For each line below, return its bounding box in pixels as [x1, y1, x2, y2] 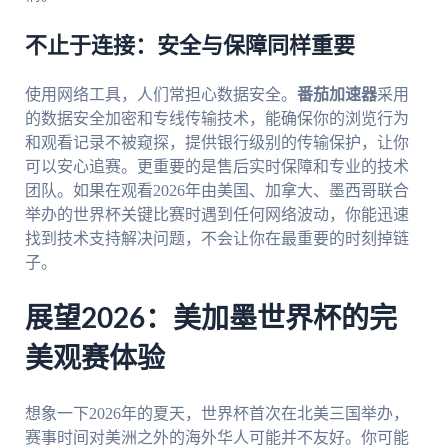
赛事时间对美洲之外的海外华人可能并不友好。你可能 [24, 428, 409, 446]
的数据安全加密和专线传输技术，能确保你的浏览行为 [24, 110, 409, 128]
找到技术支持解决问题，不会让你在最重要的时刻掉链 [24, 230, 409, 248]
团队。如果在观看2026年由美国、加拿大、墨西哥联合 [24, 182, 409, 200]
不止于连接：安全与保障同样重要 [24, 35, 355, 58]
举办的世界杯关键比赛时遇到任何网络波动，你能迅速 [24, 206, 409, 224]
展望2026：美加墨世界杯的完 [24, 305, 397, 334]
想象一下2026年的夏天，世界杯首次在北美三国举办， [24, 404, 409, 422]
